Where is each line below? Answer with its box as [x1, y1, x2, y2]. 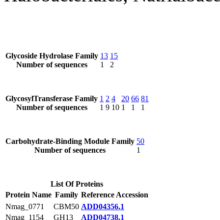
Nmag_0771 [5, 202, 44, 211]
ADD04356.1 [81, 202, 124, 211]
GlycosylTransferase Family [5, 94, 98, 103]
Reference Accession [81, 191, 148, 199]
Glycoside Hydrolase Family [5, 52, 98, 60]
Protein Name [5, 191, 52, 199]
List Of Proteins [51, 180, 103, 188]
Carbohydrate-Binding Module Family [5, 137, 135, 145]
